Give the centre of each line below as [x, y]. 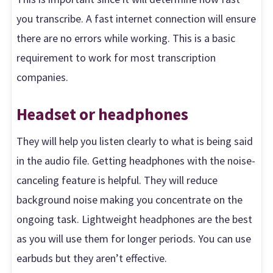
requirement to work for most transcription [116, 58]
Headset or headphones [103, 114]
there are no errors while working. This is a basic [126, 38]
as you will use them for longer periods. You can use [134, 239]
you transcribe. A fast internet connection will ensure [136, 19]
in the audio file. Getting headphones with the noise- [136, 161]
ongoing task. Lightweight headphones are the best [135, 219]
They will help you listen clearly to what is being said [135, 141]
